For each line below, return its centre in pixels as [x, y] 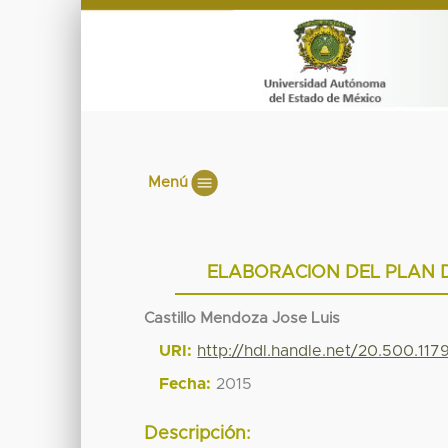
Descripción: [198, 434]
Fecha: [185, 383]
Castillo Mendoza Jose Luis [242, 318]
